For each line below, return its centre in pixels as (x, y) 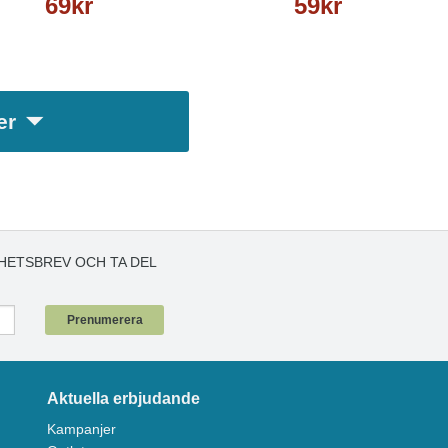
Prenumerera (104, 320)
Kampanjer (81, 429)
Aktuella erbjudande (123, 399)
